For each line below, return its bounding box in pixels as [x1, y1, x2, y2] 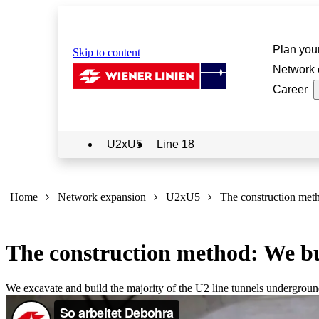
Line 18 [157, 138, 194, 150]
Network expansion [58, 191, 146, 203]
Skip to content [73, 46, 140, 58]
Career [272, 83, 308, 95]
